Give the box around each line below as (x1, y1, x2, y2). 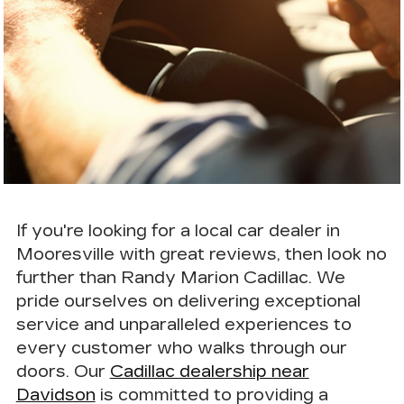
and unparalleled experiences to (78, 314, 352, 335)
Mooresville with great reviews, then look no (15, 243, 387, 264)
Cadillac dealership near (109, 361, 309, 381)
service (15, 314, 79, 335)
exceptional (263, 290, 361, 311)
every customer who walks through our (15, 337, 347, 358)
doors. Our (15, 361, 110, 381)
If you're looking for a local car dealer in (15, 220, 340, 241)
